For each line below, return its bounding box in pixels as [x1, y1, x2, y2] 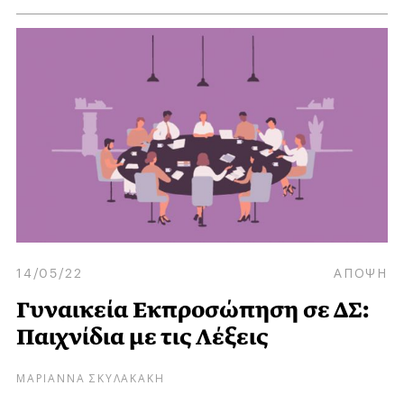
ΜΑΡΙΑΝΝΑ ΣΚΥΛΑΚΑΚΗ [16, 368, 165, 386]
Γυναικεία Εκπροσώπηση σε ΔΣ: [16, 294, 369, 326]
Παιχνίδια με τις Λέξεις [16, 321, 269, 353]
